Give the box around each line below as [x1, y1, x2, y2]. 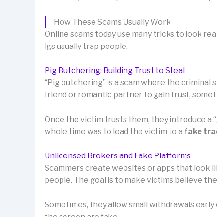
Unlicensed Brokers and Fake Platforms [45, 151, 191, 161]
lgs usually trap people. [45, 41, 128, 51]
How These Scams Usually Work [54, 17, 171, 27]
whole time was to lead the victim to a [45, 126, 184, 136]
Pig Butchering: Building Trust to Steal [45, 66, 185, 76]
